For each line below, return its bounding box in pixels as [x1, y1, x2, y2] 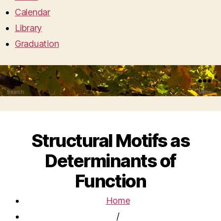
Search [7, 89, 24, 95]
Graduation [15, 38, 59, 49]
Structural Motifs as [31, 130, 190, 152]
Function [74, 170, 147, 192]
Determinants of [45, 150, 176, 172]
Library [15, 23, 42, 34]
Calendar [15, 7, 50, 18]
